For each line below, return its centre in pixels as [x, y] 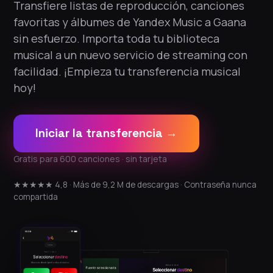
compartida [36, 197]
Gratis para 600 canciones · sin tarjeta [90, 159]
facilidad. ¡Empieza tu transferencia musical [127, 71]
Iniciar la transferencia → [106, 133]
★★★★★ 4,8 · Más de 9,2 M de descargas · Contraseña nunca [135, 185]
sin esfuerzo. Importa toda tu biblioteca [116, 38]
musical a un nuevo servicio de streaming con [130, 55]
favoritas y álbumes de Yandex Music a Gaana [130, 22]
